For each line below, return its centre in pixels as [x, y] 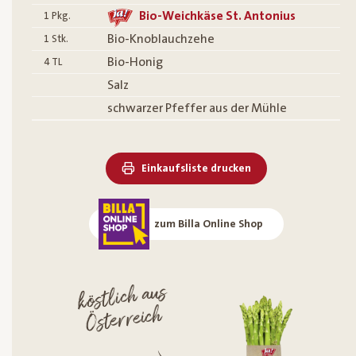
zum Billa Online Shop [208, 224]
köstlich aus [122, 299]
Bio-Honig [135, 62]
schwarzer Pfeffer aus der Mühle [197, 108]
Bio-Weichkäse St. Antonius [217, 16]
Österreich [125, 321]
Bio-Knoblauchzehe [161, 39]
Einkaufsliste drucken [196, 169]
